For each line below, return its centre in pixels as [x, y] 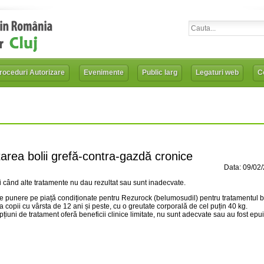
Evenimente [103, 72]
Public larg [159, 72]
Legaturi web [217, 72]
